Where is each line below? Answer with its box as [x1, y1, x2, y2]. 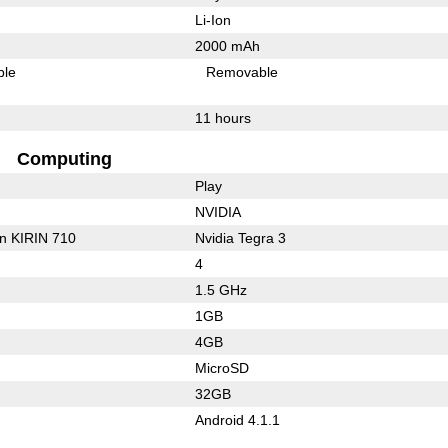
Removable [206, 63, 279, 80]
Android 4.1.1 [194, 411, 280, 428]
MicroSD [194, 359, 249, 376]
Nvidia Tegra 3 [194, 229, 286, 246]
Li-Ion [194, 11, 231, 28]
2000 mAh [194, 37, 260, 54]
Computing [16, 148, 112, 169]
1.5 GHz [194, 281, 247, 298]
